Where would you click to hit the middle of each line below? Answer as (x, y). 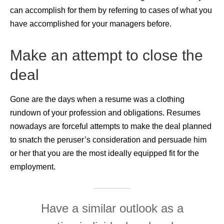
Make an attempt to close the (106, 55)
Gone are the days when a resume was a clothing (97, 99)
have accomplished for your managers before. (91, 23)
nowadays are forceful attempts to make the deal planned (111, 126)
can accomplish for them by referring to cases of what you (111, 10)
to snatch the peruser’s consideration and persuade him (108, 139)
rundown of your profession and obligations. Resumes (105, 112)
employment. (33, 166)
